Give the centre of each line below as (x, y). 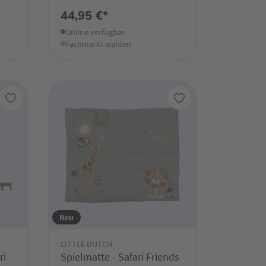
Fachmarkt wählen (98, 44)
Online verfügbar (95, 32)
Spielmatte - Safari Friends (120, 256)
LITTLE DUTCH (86, 244)
